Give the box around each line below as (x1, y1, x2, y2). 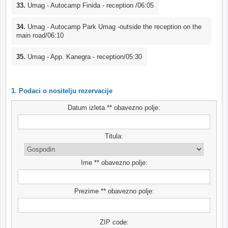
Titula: (105, 132, 123, 140)
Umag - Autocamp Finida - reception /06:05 (25, 1, 154, 9)
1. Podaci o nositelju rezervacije (11, 87, 112, 95)
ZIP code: (99, 218, 129, 226)
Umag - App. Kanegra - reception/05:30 (25, 52, 142, 61)
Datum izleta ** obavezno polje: (68, 103, 160, 111)
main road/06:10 (16, 31, 64, 39)
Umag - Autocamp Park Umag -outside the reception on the (25, 22, 202, 31)
